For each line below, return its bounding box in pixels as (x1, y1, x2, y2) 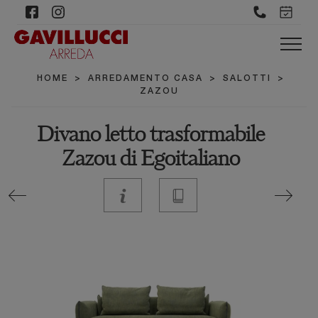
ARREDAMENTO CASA (87, 75, 203, 83)
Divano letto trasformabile (36, 126, 265, 147)
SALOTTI (222, 75, 271, 83)
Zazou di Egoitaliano (61, 150, 240, 171)
